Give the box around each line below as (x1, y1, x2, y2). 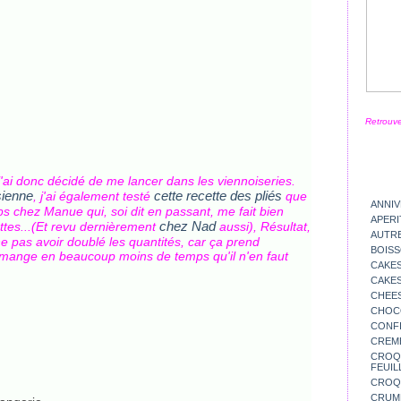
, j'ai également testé (33, 189, 150, 203)
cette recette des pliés (154, 188, 282, 203)
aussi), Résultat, (216, 219, 311, 234)
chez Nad (159, 218, 216, 234)
